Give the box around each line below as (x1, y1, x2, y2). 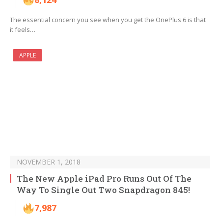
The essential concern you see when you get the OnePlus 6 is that (10, 15, 206, 25)
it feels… (10, 25, 35, 34)
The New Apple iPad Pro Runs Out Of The (17, 173, 192, 185)
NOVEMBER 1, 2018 (17, 157, 81, 167)
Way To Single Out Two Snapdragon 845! (17, 184, 190, 196)
